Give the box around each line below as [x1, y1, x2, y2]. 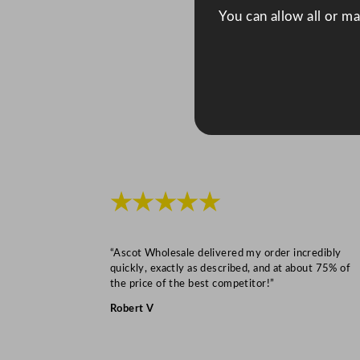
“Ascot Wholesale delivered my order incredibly [109, 247, 342, 258]
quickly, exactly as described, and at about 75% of [109, 263, 351, 273]
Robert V [109, 304, 154, 314]
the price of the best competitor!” [109, 278, 275, 288]
